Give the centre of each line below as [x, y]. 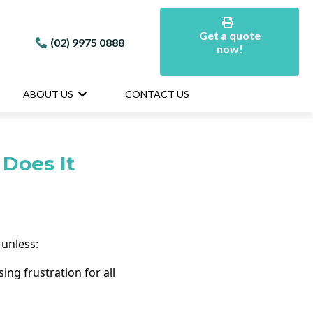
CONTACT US [157, 94]
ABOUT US [49, 94]
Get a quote [230, 35]
